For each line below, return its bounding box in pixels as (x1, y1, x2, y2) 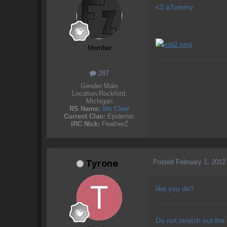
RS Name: (69, 105, 100, 113)
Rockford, (98, 90, 127, 98)
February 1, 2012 (176, 158, 225, 166)
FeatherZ (99, 120, 128, 128)
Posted (153, 158, 176, 166)
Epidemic (105, 112, 135, 121)
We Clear (102, 105, 129, 113)
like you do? (156, 184, 194, 193)
